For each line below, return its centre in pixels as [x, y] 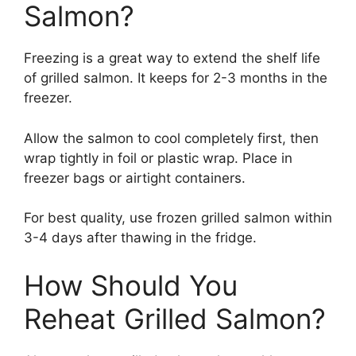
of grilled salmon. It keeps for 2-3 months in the [176, 78]
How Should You [131, 285]
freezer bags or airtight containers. [135, 178]
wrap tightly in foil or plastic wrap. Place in [158, 158]
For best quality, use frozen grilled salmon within [178, 218]
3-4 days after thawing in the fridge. [140, 238]
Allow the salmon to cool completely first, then [171, 138]
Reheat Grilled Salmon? [175, 318]
